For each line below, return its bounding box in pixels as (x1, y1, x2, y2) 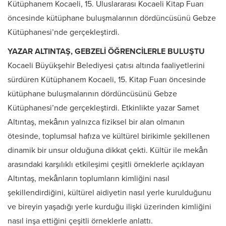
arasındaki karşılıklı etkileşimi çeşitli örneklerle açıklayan (8, 159, 204, 170)
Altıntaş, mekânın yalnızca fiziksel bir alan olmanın (8, 117, 185, 128)
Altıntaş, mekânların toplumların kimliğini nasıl (8, 174, 169, 184)
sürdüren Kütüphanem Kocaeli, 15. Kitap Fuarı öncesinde (8, 75, 206, 85)
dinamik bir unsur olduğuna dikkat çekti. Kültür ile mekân (8, 145, 208, 156)
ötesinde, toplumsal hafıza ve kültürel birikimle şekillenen (8, 131, 210, 142)
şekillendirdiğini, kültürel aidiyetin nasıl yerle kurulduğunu (8, 188, 211, 198)
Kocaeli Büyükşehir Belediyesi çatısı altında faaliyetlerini (8, 61, 205, 71)
